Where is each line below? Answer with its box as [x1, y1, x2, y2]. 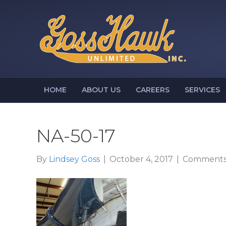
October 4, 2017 [109, 154, 173, 164]
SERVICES [185, 85, 220, 94]
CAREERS [136, 85, 169, 94]
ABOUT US [82, 85, 121, 94]
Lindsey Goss [49, 154, 100, 164]
